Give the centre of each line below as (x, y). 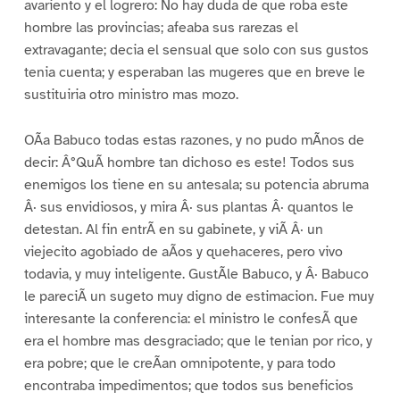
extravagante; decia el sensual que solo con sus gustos (196, 50)
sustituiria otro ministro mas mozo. (131, 94)
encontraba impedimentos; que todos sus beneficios (188, 385)
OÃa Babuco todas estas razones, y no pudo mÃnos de (194, 140)
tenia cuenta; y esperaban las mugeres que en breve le (194, 72)
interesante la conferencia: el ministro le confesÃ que (191, 318)
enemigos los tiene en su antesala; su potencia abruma (196, 184)
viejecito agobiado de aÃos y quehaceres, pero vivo (183, 251)
